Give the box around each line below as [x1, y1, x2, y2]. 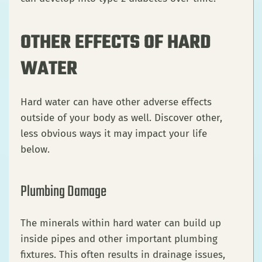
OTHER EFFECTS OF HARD [20, 28, 211, 58]
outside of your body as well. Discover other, [20, 112, 222, 125]
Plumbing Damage [20, 180, 106, 204]
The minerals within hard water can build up [20, 217, 221, 230]
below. [20, 143, 53, 156]
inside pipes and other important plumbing [20, 233, 218, 246]
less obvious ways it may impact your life [20, 127, 207, 140]
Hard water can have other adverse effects [20, 96, 212, 109]
